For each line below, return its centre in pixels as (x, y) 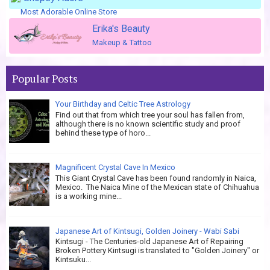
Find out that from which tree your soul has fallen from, (150, 115)
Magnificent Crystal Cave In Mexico (115, 168)
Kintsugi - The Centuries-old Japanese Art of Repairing (149, 242)
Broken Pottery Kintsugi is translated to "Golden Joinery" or (157, 251)
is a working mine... (89, 196)
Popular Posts (45, 79)
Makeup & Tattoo (122, 42)
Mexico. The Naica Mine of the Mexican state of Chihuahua (157, 187)
